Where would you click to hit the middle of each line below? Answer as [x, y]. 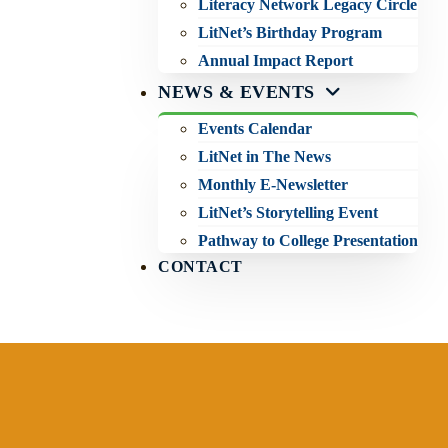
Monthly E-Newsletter [273, 185]
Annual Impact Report [276, 61]
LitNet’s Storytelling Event [288, 213]
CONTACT [200, 267]
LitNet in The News [265, 157]
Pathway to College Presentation [308, 241]
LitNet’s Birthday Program [290, 33]
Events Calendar [255, 129]
